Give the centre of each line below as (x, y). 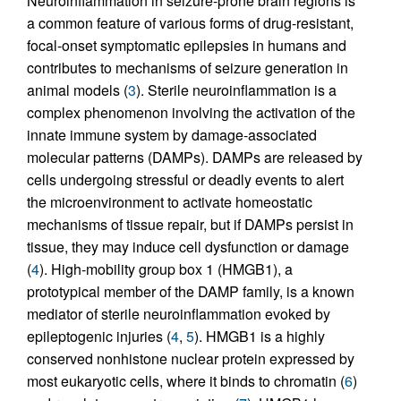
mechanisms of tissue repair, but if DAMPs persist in (190, 225)
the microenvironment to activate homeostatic (170, 202)
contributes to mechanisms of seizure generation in (188, 68)
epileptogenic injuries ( (99, 337)
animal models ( (77, 90)
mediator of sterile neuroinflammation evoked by (179, 314)
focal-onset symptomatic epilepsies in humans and (187, 46)
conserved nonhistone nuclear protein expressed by (191, 359)
